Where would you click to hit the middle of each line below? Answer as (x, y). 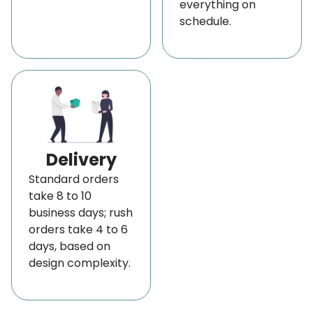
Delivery (81, 159)
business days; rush (81, 212)
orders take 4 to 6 (78, 229)
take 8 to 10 (60, 196)
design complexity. (80, 263)
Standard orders (74, 179)
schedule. (205, 21)
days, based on (70, 246)
